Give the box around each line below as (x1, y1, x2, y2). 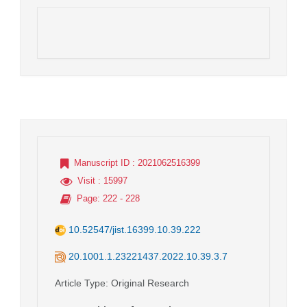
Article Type (55, 277, 106, 288)
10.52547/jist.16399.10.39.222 (69, 223, 201, 235)
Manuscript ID (74, 157, 130, 168)
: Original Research (106, 277, 189, 288)
